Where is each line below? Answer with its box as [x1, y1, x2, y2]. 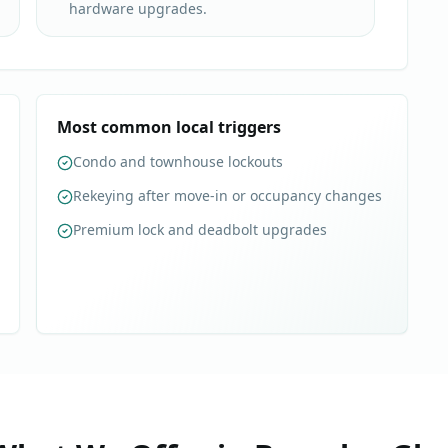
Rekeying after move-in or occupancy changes [73, 186, 382, 205]
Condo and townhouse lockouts [73, 152, 283, 171]
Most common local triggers [57, 116, 281, 138]
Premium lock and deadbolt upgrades [73, 220, 327, 239]
